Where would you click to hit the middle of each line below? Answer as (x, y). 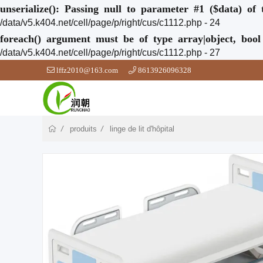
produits (83, 129)
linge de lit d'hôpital (142, 129)
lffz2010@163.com (87, 70)
